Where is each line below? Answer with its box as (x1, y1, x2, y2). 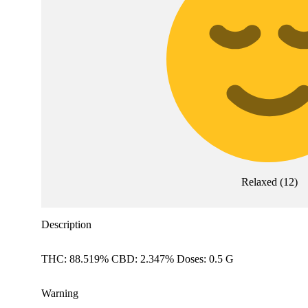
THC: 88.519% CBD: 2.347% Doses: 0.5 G (41, 253, 234, 265)
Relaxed (241, 176, 278, 188)
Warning (41, 287, 78, 300)
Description (41, 219, 91, 231)
